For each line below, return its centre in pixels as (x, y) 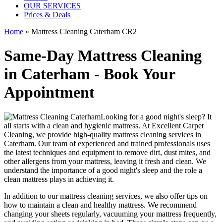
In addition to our (32, 196)
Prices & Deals (47, 15)
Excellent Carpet (178, 125)
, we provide (52, 134)
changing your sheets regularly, (54, 214)
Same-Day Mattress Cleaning (103, 56)
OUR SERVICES (52, 6)
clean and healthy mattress (103, 205)
